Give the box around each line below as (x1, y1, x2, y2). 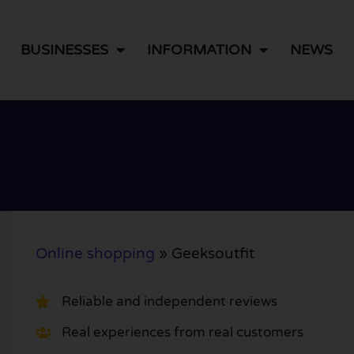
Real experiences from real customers (61, 324, 303, 341)
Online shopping (35, 244, 155, 262)
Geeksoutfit (171, 244, 254, 262)
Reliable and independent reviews (61, 293, 277, 311)
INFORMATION (147, 41, 252, 59)
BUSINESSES (21, 41, 109, 59)
